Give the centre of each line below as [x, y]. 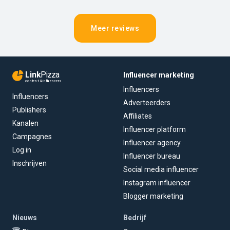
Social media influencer [161, 169]
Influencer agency [152, 142]
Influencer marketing [159, 75]
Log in [22, 150]
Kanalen [25, 123]
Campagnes [32, 137]
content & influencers [43, 81]
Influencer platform [155, 129]
